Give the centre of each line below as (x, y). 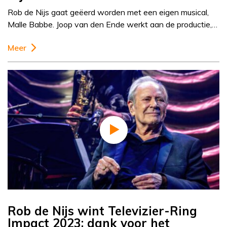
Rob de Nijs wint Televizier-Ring (102, 211)
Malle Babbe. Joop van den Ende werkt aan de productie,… (112, 25)
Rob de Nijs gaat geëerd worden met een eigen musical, (108, 12)
